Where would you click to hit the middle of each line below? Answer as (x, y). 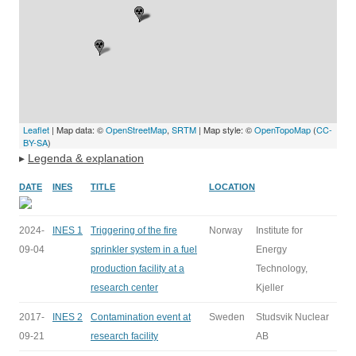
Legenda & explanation (86, 158)
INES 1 (68, 230)
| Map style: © (225, 130)
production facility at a (137, 269)
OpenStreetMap (136, 130)
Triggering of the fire (134, 230)
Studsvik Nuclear (292, 317)
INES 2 (68, 317)
